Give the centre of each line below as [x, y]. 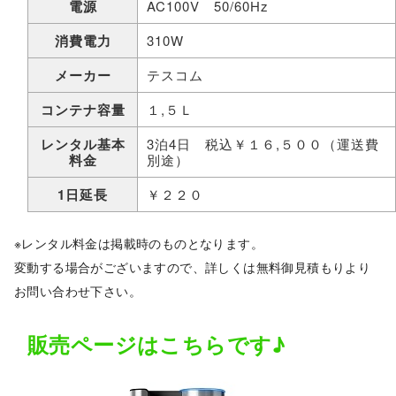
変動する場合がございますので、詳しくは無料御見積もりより [193, 267]
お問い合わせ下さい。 [78, 291]
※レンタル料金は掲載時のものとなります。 [139, 244]
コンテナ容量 [83, 110]
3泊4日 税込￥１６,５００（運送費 [263, 144]
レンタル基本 [83, 145]
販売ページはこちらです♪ [157, 344]
